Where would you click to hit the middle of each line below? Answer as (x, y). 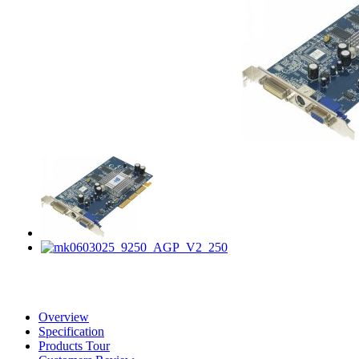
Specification (71, 331)
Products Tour (74, 345)
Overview (64, 317)
